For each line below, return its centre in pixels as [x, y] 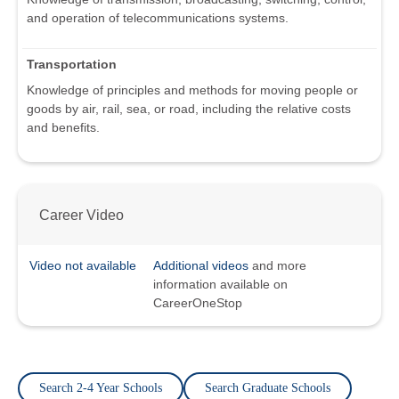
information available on [220, 285]
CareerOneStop [198, 303]
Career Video [81, 215]
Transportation [72, 65]
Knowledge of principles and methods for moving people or [192, 90]
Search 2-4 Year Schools [101, 388]
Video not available [83, 266]
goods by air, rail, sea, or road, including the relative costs [189, 109]
